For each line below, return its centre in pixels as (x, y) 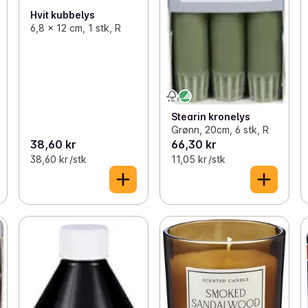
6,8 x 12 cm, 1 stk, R (75, 27)
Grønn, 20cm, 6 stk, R (220, 129)
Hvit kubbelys (62, 14)
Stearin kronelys (210, 116)
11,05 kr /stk (198, 159)
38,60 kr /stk (58, 159)
